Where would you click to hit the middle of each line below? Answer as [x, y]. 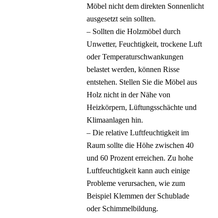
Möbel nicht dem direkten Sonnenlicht [145, 6]
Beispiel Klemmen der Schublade [138, 196]
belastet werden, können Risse [133, 69]
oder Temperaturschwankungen [135, 57]
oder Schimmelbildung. [123, 209]
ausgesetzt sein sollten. [121, 19]
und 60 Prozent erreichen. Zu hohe [140, 158]
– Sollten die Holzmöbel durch [134, 31]
